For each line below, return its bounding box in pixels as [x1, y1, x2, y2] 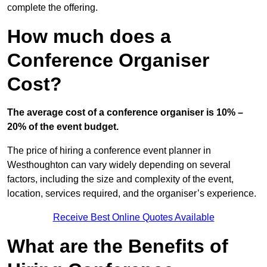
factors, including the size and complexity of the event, [7, 174, 234, 185]
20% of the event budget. [7, 122, 119, 132]
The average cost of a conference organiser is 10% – [7, 107, 243, 118]
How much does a [7, 26, 171, 48]
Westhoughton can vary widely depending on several [7, 160, 231, 170]
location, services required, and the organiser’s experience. [7, 188, 256, 199]
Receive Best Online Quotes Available [52, 212, 215, 223]
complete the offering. [7, 2, 98, 13]
